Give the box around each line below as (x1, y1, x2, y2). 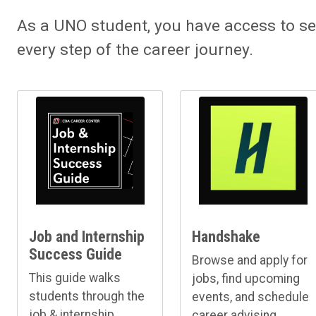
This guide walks (29, 270, 121, 285)
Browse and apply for (192, 253, 308, 267)
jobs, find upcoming (192, 271, 300, 286)
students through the (29, 288, 145, 303)
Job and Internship (29, 227, 145, 245)
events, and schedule (192, 289, 310, 304)
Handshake (192, 227, 261, 245)
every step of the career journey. (17, 39, 253, 59)
